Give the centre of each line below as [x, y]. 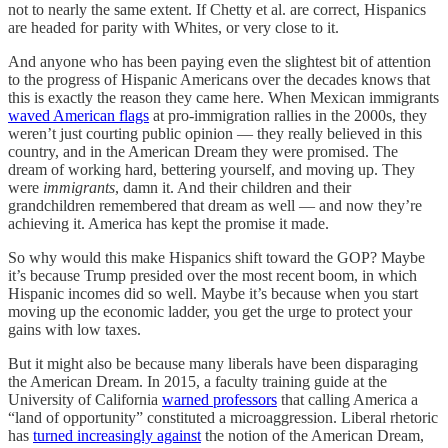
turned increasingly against [117, 435]
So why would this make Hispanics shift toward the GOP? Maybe [216, 257]
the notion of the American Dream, [312, 435]
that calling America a [347, 399]
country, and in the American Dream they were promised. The [203, 151]
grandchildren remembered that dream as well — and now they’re [215, 205]
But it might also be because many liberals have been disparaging [213, 363]
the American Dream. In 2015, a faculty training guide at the [197, 381]
